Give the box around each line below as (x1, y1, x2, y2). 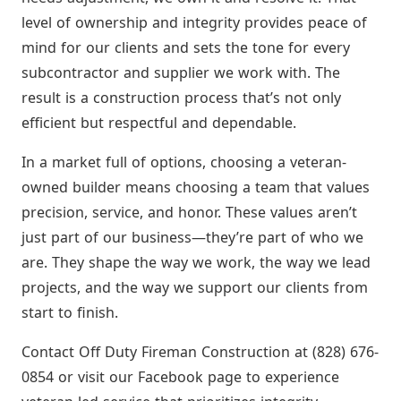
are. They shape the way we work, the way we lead (21, 252, 371, 271)
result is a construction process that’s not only (21, 88, 341, 107)
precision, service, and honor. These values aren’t (21, 202, 357, 221)
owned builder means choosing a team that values (21, 177, 370, 196)
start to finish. (21, 303, 118, 321)
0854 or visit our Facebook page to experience (21, 367, 339, 386)
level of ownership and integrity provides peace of (21, 13, 367, 31)
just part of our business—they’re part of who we (21, 227, 363, 246)
